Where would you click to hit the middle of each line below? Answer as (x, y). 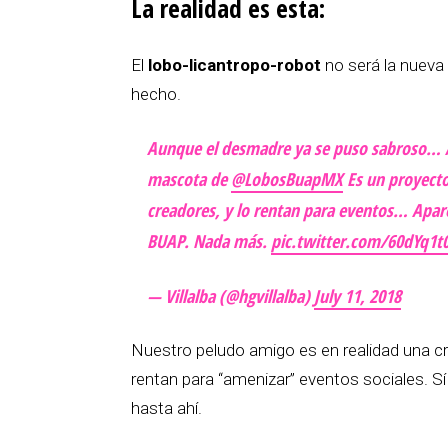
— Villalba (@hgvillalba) (230, 296)
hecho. (156, 94)
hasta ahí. (166, 408)
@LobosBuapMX (287, 179)
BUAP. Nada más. (209, 241)
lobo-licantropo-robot (234, 65)
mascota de (189, 179)
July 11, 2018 (357, 296)
